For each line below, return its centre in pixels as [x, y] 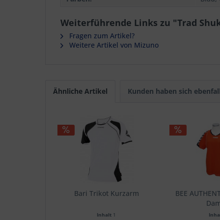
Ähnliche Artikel [80, 91]
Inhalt [105, 215]
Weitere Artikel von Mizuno [113, 45]
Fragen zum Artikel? [101, 36]
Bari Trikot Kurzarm [106, 193]
